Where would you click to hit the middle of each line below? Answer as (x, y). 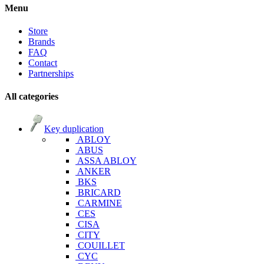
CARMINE (100, 203)
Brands (42, 41)
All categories (32, 97)
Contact (43, 62)
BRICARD (99, 193)
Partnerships (51, 73)
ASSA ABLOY (107, 161)
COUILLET (101, 246)
